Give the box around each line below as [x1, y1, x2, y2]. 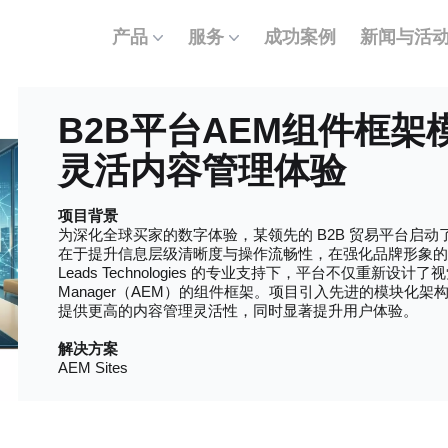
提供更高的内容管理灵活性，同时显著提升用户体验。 [58, 302, 418, 319]
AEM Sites [58, 359, 128, 376]
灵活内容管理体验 [58, 150, 346, 191]
